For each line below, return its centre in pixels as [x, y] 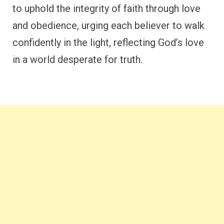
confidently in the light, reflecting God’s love [108, 43]
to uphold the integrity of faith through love [106, 9]
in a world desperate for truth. [77, 60]
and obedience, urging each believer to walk [108, 26]
